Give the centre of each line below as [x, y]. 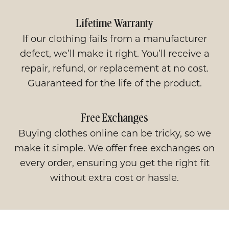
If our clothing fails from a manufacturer [114, 38]
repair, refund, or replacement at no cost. [114, 68]
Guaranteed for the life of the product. [114, 83]
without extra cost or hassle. [114, 177]
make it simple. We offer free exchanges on [114, 147]
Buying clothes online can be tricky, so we [114, 133]
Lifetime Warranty [114, 23]
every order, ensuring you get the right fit [114, 162]
